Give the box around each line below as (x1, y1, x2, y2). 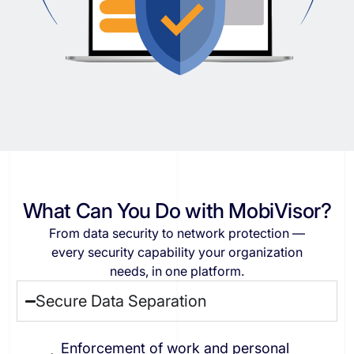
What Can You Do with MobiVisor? (22, 198, 332, 224)
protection (228, 225, 289, 242)
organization (228, 244, 303, 261)
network (177, 225, 225, 242)
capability (137, 244, 195, 261)
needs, (110, 263, 149, 280)
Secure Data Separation (35, 292, 207, 311)
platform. (190, 263, 244, 280)
